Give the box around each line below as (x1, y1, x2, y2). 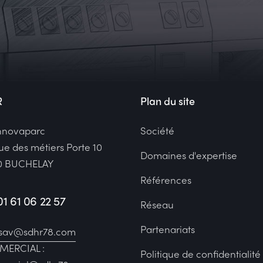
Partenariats (140, 222, 195, 237)
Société (140, 123, 174, 138)
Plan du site (140, 93, 195, 109)
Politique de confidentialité (140, 247, 261, 261)
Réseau (140, 197, 174, 212)
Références (140, 173, 191, 187)
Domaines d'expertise (140, 148, 237, 163)
